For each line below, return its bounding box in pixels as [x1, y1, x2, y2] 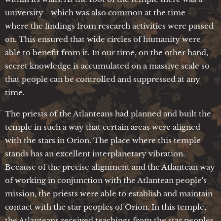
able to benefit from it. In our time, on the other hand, [5, 47, 208, 57]
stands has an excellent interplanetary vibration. [5, 148, 185, 158]
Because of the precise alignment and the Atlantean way [5, 162, 215, 172]
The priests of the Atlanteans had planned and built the [5, 109, 211, 118]
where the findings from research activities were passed [5, 21, 214, 31]
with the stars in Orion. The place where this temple [5, 135, 201, 145]
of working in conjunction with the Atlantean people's [5, 175, 207, 185]
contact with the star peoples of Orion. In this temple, [5, 202, 206, 212]
